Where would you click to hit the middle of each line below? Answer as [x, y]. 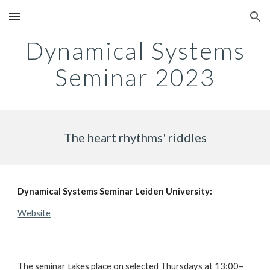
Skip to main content [52, 22]
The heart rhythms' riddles [135, 137]
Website [34, 213]
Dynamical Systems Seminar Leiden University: [115, 191]
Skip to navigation [223, 22]
